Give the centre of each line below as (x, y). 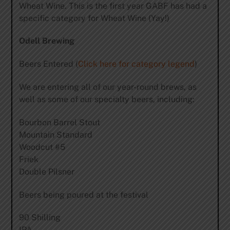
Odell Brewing (46, 41)
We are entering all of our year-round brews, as (108, 87)
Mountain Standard (55, 135)
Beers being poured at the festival (83, 195)
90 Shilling (40, 218)
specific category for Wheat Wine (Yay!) (94, 18)
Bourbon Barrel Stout (59, 122)
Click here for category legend (136, 64)
